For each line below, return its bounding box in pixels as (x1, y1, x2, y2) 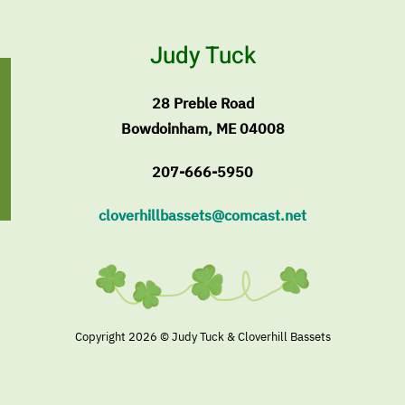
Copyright (74, 329, 128, 344)
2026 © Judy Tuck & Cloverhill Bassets (127, 329, 331, 344)
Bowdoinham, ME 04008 (120, 119, 285, 137)
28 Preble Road (151, 94, 254, 112)
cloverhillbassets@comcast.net (99, 206, 306, 224)
